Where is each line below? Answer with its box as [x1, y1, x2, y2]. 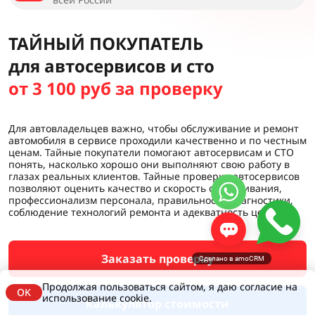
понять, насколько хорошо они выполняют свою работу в [8, 157, 290, 172]
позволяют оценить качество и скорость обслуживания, [8, 181, 282, 195]
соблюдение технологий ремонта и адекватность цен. [8, 205, 272, 219]
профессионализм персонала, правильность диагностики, [8, 193, 293, 207]
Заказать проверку [101, 251, 214, 267]
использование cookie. [42, 291, 152, 304]
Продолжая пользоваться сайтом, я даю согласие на [42, 280, 297, 293]
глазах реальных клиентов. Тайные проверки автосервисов [8, 169, 300, 184]
